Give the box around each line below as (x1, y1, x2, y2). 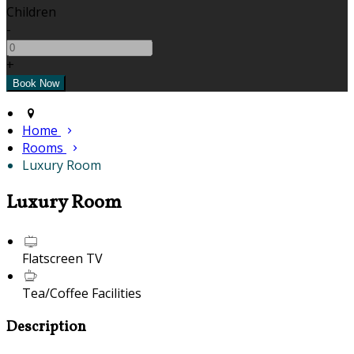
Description (6, 316, 86, 337)
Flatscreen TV (22, 250, 103, 268)
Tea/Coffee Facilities (22, 284, 141, 303)
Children (6, 3, 56, 21)
